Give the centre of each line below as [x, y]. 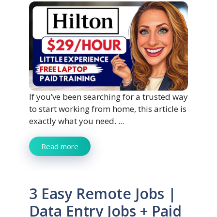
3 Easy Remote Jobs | [103, 194]
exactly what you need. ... [77, 121]
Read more [60, 147]
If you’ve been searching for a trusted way [108, 97]
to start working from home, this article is [108, 109]
